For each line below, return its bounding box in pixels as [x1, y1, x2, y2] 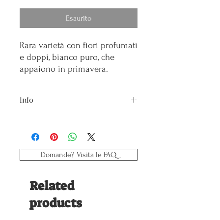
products [29, 195, 82, 211]
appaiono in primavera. [20, 64, 108, 74]
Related [29, 178, 75, 194]
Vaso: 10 [20, 117, 41, 124]
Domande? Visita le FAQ [41, 150, 116, 159]
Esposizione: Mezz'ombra [20, 127, 90, 135]
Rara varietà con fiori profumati [20, 40, 137, 51]
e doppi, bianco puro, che [20, 52, 114, 62]
